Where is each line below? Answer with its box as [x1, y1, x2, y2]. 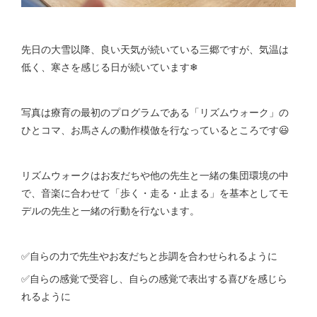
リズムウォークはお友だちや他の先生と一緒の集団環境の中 [21, 168, 289, 182]
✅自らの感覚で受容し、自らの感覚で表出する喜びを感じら [21, 271, 287, 285]
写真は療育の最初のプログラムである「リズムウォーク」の [21, 105, 289, 119]
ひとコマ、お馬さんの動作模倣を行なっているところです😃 [21, 122, 289, 137]
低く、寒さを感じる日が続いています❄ [21, 59, 198, 74]
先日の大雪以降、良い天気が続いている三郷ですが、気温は [21, 42, 289, 56]
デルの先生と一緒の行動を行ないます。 [21, 203, 200, 217]
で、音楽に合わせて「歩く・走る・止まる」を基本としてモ [21, 185, 289, 200]
